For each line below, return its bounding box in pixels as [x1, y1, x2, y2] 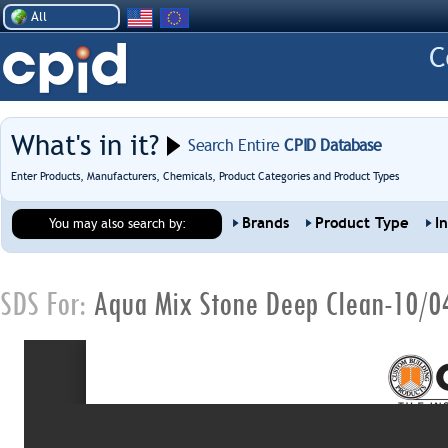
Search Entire [188, 136, 280, 155]
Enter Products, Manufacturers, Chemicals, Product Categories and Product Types [11, 170, 399, 183]
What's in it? [11, 129, 159, 162]
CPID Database [279, 136, 382, 155]
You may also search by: [49, 216, 187, 231]
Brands [242, 214, 289, 232]
